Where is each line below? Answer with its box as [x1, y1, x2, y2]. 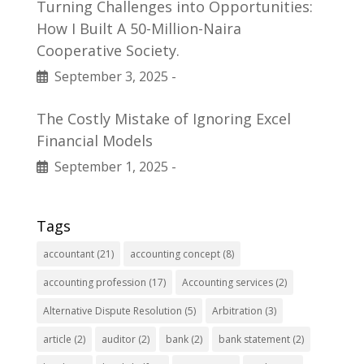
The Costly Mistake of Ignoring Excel [36, 109, 291, 128]
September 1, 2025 [47, 158, 168, 175]
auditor [101, 332, 136, 346]
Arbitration [211, 304, 262, 318]
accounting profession [42, 275, 146, 289]
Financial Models [36, 131, 153, 150]
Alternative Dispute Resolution [42, 304, 182, 318]
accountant [42, 247, 94, 261]
